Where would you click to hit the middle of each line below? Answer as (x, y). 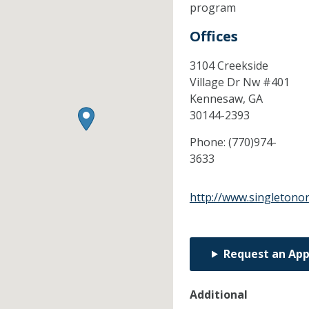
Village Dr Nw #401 (239, 82)
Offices (213, 37)
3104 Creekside (229, 66)
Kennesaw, (219, 99)
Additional (218, 295)
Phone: (209, 142)
